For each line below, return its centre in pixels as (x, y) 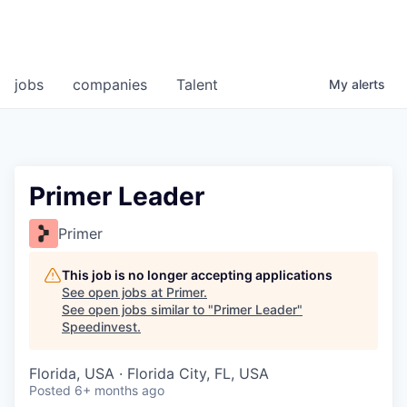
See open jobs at (114, 293)
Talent (197, 85)
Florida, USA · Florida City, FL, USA (149, 374)
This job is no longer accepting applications (197, 275)
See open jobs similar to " (138, 310)
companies (110, 85)
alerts (368, 84)
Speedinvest (99, 327)
